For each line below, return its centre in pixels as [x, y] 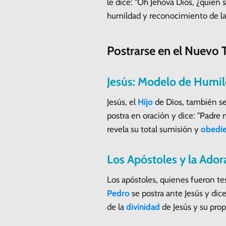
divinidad [143, 207]
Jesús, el [122, 102]
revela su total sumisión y [154, 129]
